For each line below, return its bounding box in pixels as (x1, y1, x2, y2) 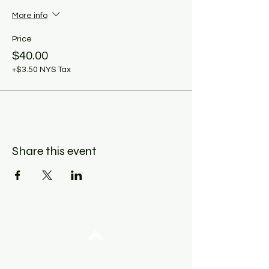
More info (12, 11, 47, 20)
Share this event (12, 144, 96, 159)
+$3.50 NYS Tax (12, 65, 71, 74)
